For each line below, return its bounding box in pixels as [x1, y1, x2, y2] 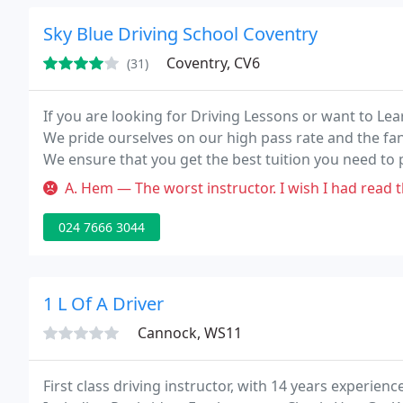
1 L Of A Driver [43, 291, 164, 316]
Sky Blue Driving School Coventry [43, 22, 318, 46]
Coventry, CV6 [166, 53, 260, 73]
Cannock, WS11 [138, 323, 242, 343]
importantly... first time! [43, 171, 202, 191]
